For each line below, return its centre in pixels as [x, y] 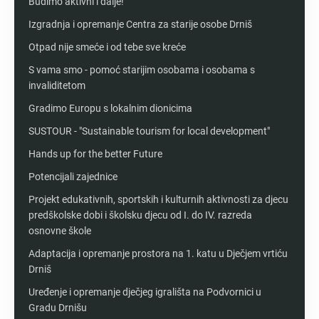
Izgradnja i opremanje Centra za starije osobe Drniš [140, 24]
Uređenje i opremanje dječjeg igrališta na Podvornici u [145, 292]
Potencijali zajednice [73, 176]
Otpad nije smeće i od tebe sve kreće [107, 47]
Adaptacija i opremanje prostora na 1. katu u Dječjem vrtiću [158, 253]
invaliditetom [57, 85]
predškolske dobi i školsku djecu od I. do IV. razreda [140, 215]
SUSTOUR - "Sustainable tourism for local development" [149, 131]
